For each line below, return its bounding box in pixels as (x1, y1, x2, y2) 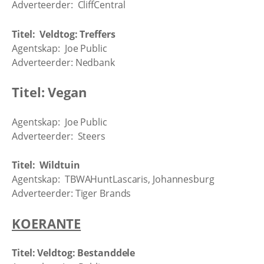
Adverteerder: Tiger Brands (12, 187, 131, 200)
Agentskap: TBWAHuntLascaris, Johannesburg (12, 173, 214, 186)
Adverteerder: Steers (12, 129, 105, 143)
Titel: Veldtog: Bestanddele (12, 246, 136, 259)
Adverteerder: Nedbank (12, 55, 115, 69)
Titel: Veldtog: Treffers (12, 27, 115, 41)
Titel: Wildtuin (12, 159, 80, 171)
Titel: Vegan (12, 83, 97, 101)
